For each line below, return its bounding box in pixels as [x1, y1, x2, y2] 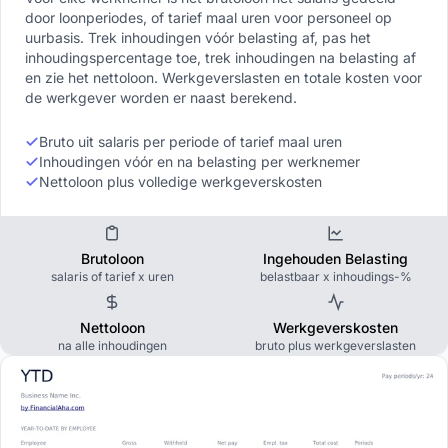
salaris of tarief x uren [50, 269, 174, 285]
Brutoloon [80, 250, 144, 268]
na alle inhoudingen [57, 338, 167, 354]
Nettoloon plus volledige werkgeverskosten [39, 173, 322, 191]
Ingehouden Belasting [263, 250, 409, 268]
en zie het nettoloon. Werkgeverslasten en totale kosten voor [25, 69, 422, 87]
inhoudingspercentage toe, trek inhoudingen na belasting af [25, 49, 416, 67]
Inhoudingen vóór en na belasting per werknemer [39, 153, 360, 171]
